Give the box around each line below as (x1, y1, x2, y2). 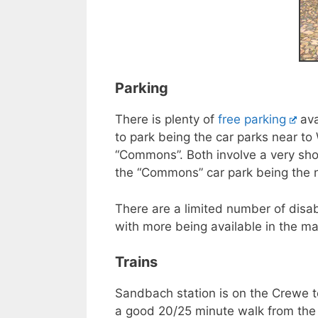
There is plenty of (115, 112, 218, 127)
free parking (218, 112, 286, 127)
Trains (115, 253, 158, 271)
